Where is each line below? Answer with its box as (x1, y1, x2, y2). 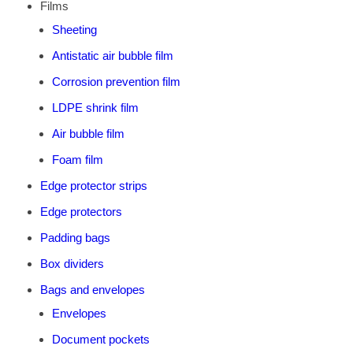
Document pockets (51, 333, 150, 347)
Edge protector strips (39, 179, 147, 193)
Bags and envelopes (39, 283, 145, 297)
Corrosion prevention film (51, 75, 180, 89)
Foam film (51, 153, 103, 167)
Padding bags (39, 231, 110, 245)
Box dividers (39, 257, 104, 271)
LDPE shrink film (51, 101, 139, 115)
